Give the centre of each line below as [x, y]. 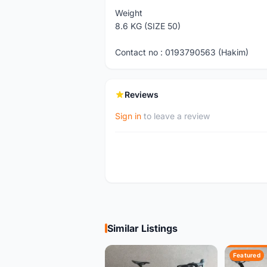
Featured [246, 255]
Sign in [128, 116]
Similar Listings [142, 228]
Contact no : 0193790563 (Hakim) [182, 52]
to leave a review [176, 116]
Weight [129, 13]
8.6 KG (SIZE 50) [148, 26]
